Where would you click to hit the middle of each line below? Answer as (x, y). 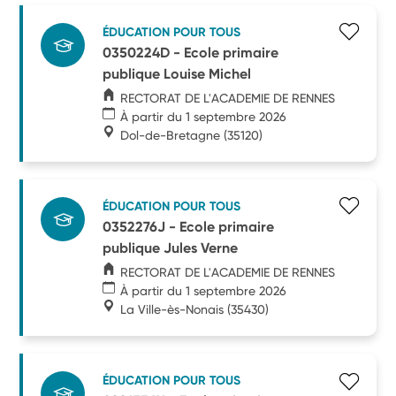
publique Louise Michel (177, 73)
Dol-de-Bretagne (171, 135)
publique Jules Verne (171, 247)
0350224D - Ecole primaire (191, 52)
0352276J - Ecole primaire (189, 226)
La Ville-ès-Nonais (172, 309)
